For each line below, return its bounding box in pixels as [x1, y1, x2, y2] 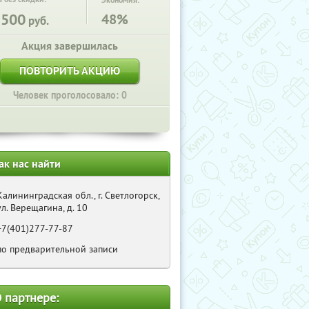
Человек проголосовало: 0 [12, 89, 127, 101]
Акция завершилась [21, 39, 118, 53]
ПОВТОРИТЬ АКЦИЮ [19, 63, 120, 78]
